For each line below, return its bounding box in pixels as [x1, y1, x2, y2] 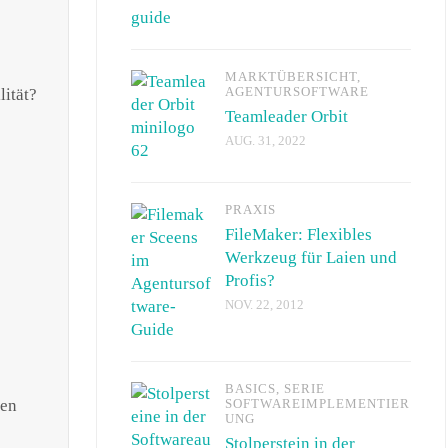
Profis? [225, 270, 275, 290]
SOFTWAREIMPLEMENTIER [225, 396, 410, 411]
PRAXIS [225, 202, 276, 217]
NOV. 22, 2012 [225, 297, 304, 312]
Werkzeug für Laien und [225, 247, 397, 267]
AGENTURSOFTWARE [225, 84, 369, 99]
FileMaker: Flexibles [225, 224, 372, 244]
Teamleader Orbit [225, 106, 348, 126]
